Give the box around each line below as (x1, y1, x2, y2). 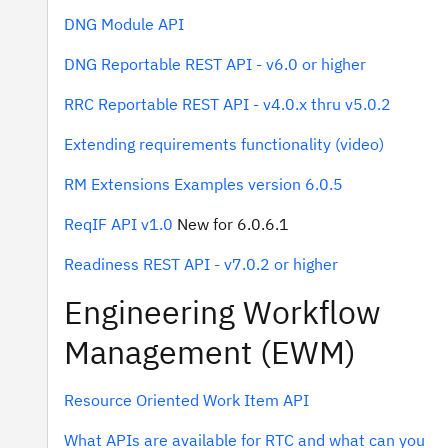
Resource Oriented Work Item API (64, 390, 309, 410)
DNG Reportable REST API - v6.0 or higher (64, 54, 366, 74)
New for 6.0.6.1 (173, 214, 289, 234)
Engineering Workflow (64, 291, 381, 333)
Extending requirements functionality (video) (64, 134, 384, 154)
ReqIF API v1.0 (64, 214, 173, 234)
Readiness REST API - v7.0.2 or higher (64, 254, 338, 274)
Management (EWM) (64, 331, 356, 373)
